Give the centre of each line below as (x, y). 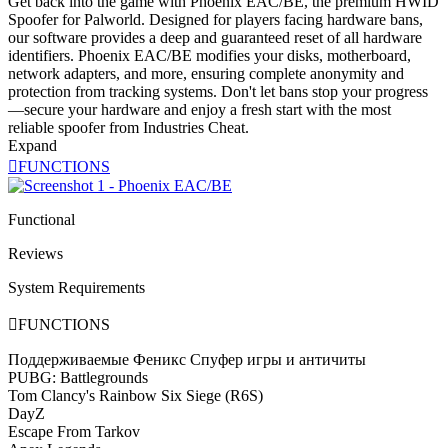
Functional (41, 219)
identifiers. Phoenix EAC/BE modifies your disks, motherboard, (209, 55)
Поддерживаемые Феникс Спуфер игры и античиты (187, 359)
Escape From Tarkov (74, 431)
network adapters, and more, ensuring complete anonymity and (206, 73)
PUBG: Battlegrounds (78, 377)
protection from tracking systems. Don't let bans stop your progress (218, 91)
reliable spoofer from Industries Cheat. (128, 127)
